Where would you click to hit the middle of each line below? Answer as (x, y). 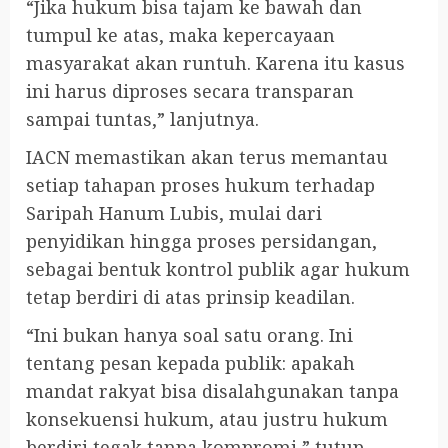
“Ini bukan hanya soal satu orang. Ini (189, 334)
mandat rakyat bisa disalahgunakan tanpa (212, 390)
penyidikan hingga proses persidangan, (201, 240)
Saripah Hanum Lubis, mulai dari (174, 212)
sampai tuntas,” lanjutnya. (142, 118)
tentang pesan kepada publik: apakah (190, 362)
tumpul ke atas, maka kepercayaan (180, 34)
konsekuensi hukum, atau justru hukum (207, 418)
